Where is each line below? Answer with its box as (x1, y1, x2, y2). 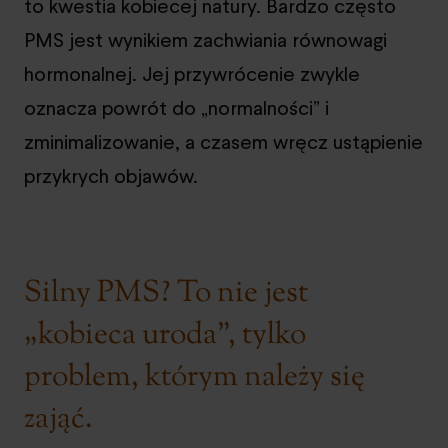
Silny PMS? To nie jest (24, 271, 308, 315)
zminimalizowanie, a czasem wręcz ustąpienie (24, 127, 423, 156)
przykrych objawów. (24, 161, 198, 190)
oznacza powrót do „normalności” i (24, 93, 329, 122)
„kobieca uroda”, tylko (24, 313, 306, 357)
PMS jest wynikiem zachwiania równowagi (24, 25, 387, 54)
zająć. (24, 397, 93, 441)
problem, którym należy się (24, 355, 365, 399)
